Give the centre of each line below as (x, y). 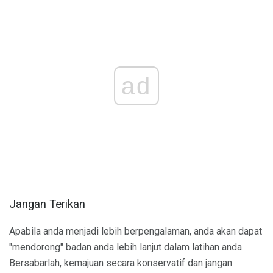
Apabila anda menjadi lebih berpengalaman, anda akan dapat (136, 231)
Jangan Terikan (47, 204)
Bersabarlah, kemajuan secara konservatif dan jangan (121, 263)
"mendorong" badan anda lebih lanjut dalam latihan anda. (126, 247)
